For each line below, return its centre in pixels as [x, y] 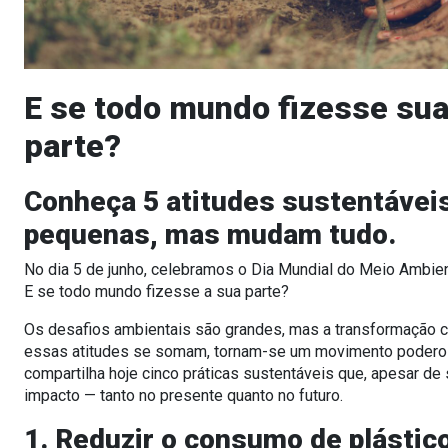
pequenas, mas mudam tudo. [210, 234]
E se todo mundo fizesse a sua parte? [156, 291]
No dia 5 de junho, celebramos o [137, 269]
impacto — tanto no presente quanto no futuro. [183, 395]
